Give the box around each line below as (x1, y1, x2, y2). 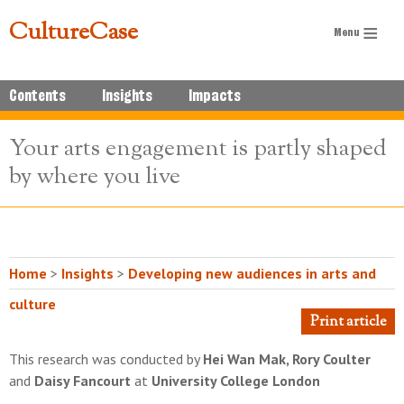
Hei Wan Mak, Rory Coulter (203, 350, 371, 368)
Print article (310, 312, 386, 333)
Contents (9, 87, 66, 105)
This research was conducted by (9, 350, 203, 368)
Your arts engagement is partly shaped (9, 133, 387, 166)
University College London (151, 372, 320, 390)
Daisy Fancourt (34, 372, 131, 390)
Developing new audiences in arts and (128, 264, 376, 282)
